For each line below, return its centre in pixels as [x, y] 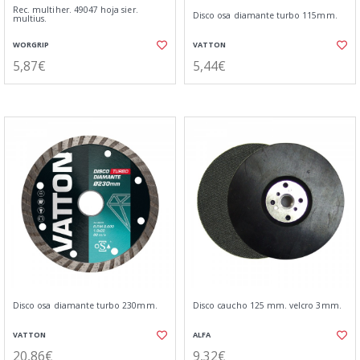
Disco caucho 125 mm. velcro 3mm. [267, 305]
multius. [30, 18]
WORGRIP [31, 45]
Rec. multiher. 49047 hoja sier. [76, 10]
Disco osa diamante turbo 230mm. [85, 305]
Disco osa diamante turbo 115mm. [265, 15]
